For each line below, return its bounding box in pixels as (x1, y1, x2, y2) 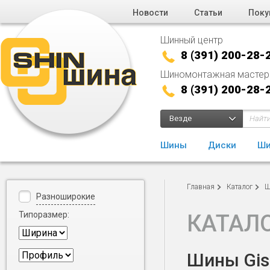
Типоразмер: (19, 210, 69, 219)
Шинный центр (160, 34, 223, 46)
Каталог (227, 183, 253, 191)
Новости (133, 8, 168, 17)
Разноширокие (36, 192, 95, 201)
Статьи (194, 8, 222, 17)
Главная (187, 183, 215, 191)
